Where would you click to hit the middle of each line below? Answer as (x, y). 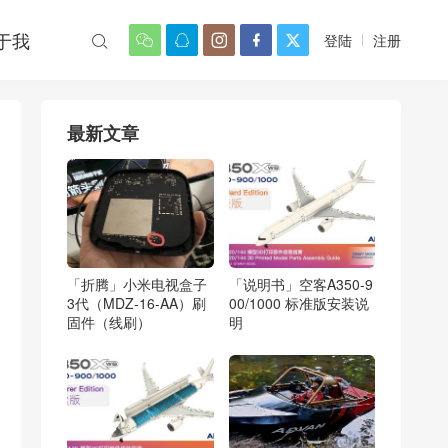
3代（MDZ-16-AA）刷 (136, 303)
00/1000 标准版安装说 (298, 303)
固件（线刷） (109, 322)
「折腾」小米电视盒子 (137, 284)
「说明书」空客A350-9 (300, 284)
